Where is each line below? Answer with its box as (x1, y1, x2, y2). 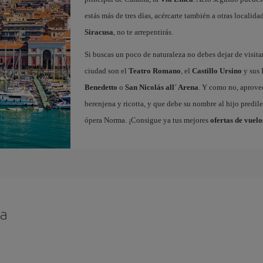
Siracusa (84, 28, 113, 36)
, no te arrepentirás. (113, 28, 173, 36)
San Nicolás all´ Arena (124, 83, 198, 92)
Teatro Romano (128, 66, 181, 75)
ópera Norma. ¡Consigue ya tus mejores (84, 116, 210, 124)
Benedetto (84, 83, 117, 92)
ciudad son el (84, 66, 129, 75)
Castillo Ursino (191, 66, 242, 75)
